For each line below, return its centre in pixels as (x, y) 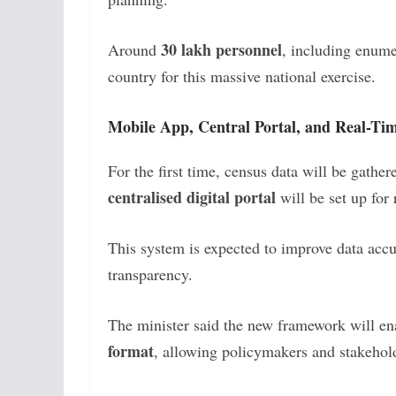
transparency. (150, 274)
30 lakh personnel (221, 49)
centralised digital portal (192, 197)
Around (134, 49)
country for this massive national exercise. (242, 76)
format (131, 350)
